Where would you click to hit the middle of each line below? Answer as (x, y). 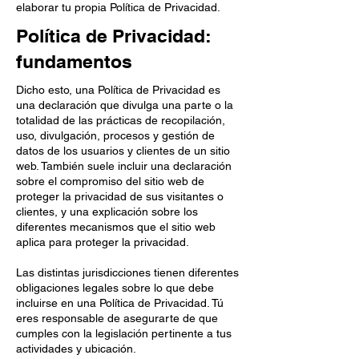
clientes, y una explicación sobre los (107, 212)
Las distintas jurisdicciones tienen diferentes (127, 272)
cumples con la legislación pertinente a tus (124, 333)
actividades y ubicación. (76, 349)
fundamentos (74, 61)
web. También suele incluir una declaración (124, 166)
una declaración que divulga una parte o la (125, 105)
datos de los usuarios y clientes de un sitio (123, 151)
